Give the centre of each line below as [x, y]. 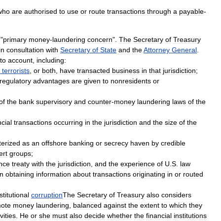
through [159, 11]
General [184, 50]
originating [149, 174]
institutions [190, 216]
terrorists [16, 71]
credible [173, 143]
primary [15, 39]
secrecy [116, 143]
